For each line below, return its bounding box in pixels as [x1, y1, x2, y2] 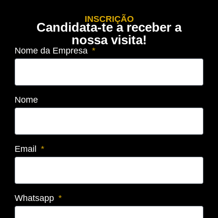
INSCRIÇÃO [84, 14, 134, 24]
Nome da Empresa [15, 46, 90, 55]
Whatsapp [15, 193, 56, 203]
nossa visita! [71, 33, 147, 47]
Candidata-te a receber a [36, 20, 182, 35]
